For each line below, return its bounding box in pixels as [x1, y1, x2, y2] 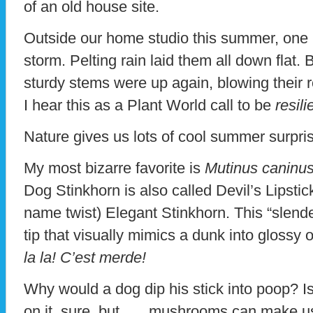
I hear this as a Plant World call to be [24, 96, 275, 115]
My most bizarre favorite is [24, 159, 205, 177]
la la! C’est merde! [24, 249, 146, 267]
